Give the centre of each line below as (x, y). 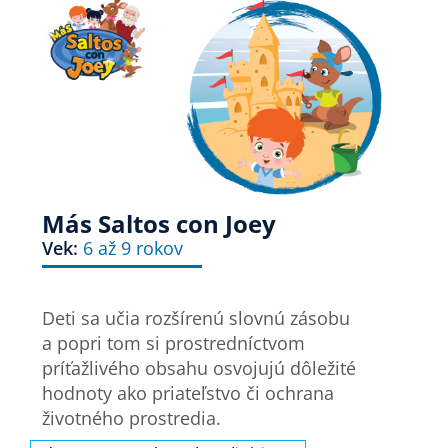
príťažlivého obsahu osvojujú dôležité (199, 368)
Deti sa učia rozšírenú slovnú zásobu (196, 318)
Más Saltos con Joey (159, 224)
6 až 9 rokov (133, 248)
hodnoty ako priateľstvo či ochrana (188, 393)
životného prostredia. (132, 418)
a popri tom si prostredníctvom (174, 343)
